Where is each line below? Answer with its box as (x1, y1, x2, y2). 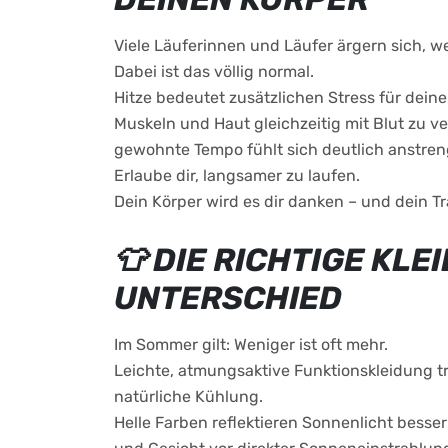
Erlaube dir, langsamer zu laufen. (114, 166, 360, 185)
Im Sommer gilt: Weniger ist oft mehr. (114, 335, 388, 354)
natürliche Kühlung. (114, 387, 263, 406)
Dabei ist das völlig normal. (114, 62, 314, 81)
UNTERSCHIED (114, 279, 342, 317)
